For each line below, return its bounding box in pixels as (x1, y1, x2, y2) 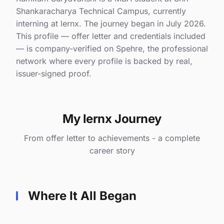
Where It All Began (28, 188, 136, 203)
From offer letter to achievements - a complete (24, 132, 200, 143)
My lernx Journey (62, 111, 161, 126)
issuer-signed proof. (16, 68, 91, 78)
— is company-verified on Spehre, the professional (16, 43, 208, 53)
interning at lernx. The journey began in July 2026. (16, 18, 206, 28)
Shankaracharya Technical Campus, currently (16, 5, 186, 16)
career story (89, 145, 135, 155)
